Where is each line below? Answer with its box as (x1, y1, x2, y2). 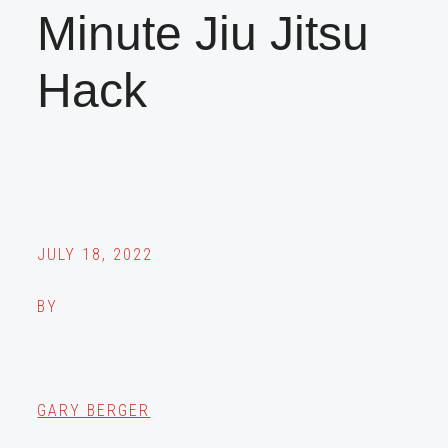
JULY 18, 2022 (37, 245, 154, 265)
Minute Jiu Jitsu (37, 7, 370, 61)
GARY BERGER (37, 401, 151, 421)
